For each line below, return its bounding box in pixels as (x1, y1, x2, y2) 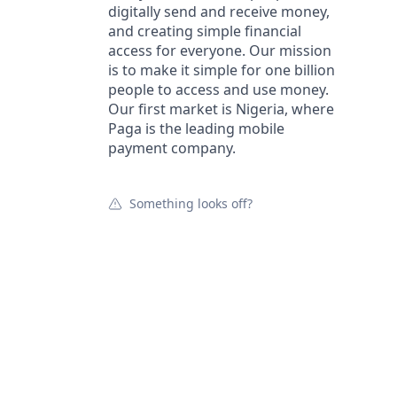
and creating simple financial (108, 21, 301, 41)
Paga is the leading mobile (108, 119, 284, 138)
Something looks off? (129, 195, 253, 212)
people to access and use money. (108, 80, 329, 99)
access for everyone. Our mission (108, 41, 331, 60)
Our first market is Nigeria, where (108, 99, 334, 119)
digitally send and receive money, (108, 2, 330, 21)
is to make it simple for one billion (108, 60, 335, 80)
